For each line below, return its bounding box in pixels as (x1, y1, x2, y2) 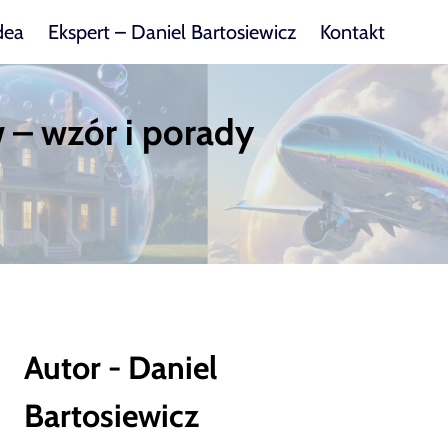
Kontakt (320, 20, 385, 44)
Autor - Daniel (24, 348, 218, 387)
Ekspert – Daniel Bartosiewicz (48, 20, 296, 44)
